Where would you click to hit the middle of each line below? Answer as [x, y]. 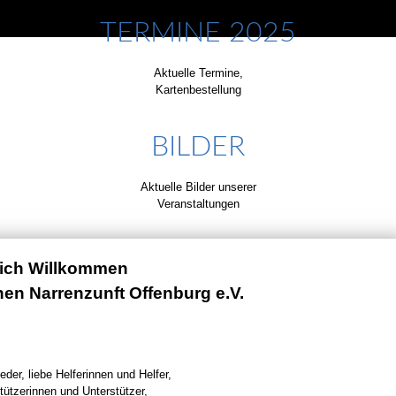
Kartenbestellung [198, 90]
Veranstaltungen [198, 204]
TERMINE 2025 [198, 33]
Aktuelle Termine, [198, 73]
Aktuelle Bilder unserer [198, 187]
